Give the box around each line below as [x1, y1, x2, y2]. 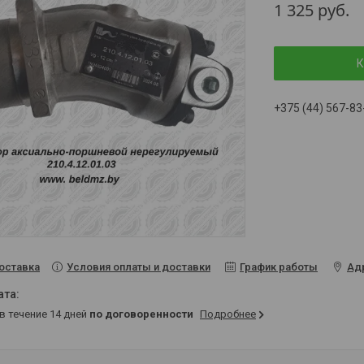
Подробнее [200, 308, 256, 321]
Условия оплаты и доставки [67, 261, 210, 274]
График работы [240, 261, 318, 274]
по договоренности [89, 308, 193, 321]
